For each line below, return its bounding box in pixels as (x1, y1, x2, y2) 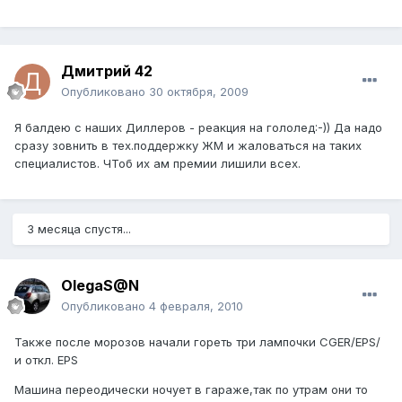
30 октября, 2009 (149, 84, 249, 100)
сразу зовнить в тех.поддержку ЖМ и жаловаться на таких (14, 138, 362, 153)
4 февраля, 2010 (149, 299, 243, 314)
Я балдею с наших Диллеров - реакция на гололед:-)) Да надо (14, 120, 382, 135)
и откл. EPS (14, 353, 78, 368)
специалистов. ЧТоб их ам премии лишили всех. (14, 156, 301, 171)
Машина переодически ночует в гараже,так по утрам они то (14, 382, 368, 398)
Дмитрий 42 (61, 62, 153, 81)
